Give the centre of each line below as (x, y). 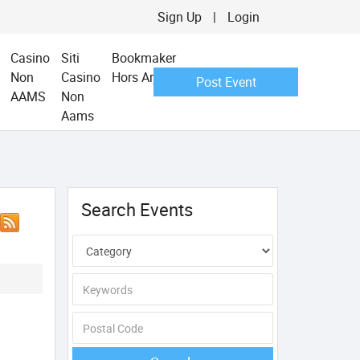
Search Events (137, 209)
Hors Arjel (139, 77)
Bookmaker (143, 58)
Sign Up (180, 17)
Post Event (226, 82)
